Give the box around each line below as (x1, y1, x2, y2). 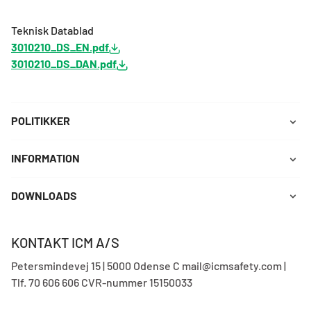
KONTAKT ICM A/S (11, 234, 119, 251)
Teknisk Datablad (11, 24, 94, 37)
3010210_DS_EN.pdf (11, 40, 109, 54)
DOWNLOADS (11, 188, 77, 202)
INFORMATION (11, 151, 80, 165)
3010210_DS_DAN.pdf (11, 57, 117, 71)
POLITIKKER (11, 114, 70, 128)
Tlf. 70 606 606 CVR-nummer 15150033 (11, 276, 192, 289)
